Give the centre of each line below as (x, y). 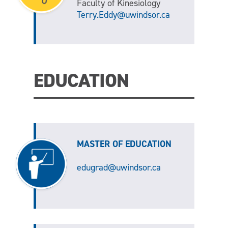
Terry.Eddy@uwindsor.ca (123, 15)
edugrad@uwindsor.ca (119, 168)
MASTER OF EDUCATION (124, 144)
